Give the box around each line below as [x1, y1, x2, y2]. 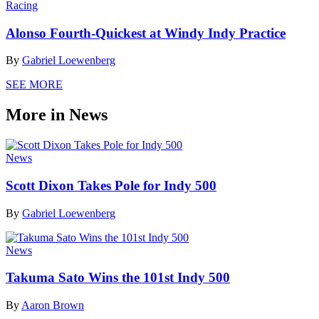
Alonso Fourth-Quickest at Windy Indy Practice [6, 25, 286, 41]
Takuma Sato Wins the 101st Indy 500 [6, 270, 230, 286]
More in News [6, 105, 108, 125]
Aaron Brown [21, 299, 84, 312]
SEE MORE [6, 78, 63, 91]
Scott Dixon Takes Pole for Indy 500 [6, 177, 216, 193]
